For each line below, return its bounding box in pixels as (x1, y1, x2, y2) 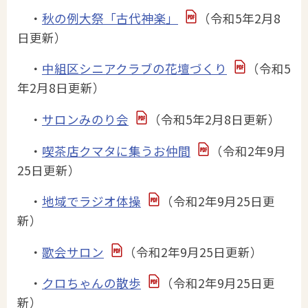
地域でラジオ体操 (42, 192, 141, 210)
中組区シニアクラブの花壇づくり (42, 60, 227, 78)
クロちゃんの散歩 (42, 274, 141, 292)
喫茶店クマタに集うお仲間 (42, 142, 190, 159)
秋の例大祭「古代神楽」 (42, 9, 178, 27)
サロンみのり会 (42, 111, 129, 128)
